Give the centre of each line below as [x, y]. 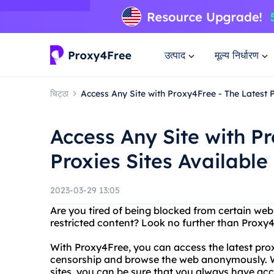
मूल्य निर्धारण [237, 55]
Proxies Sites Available [159, 161]
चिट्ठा [59, 93]
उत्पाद [175, 55]
